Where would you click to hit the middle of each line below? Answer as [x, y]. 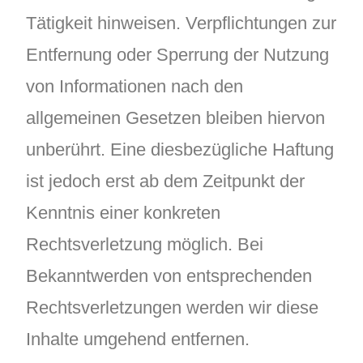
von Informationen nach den [135, 86]
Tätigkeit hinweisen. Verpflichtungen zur [181, 23]
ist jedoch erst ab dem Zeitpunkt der [165, 181]
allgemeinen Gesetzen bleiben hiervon [175, 117]
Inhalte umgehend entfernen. [138, 339]
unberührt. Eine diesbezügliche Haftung [180, 149]
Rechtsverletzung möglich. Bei [145, 244]
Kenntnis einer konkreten [123, 212]
